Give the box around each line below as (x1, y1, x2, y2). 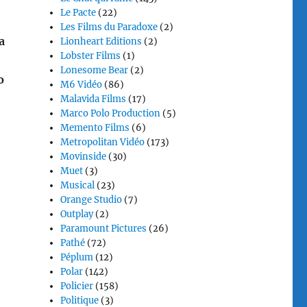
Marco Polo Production (60, 108, 161, 119)
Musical (60, 180, 95, 191)
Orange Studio (60, 194, 123, 206)
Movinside (60, 151, 107, 162)
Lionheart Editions (60, 36, 143, 47)
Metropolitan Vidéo (60, 136, 145, 148)
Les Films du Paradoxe (60, 21, 158, 33)
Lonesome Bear (60, 64, 129, 76)
